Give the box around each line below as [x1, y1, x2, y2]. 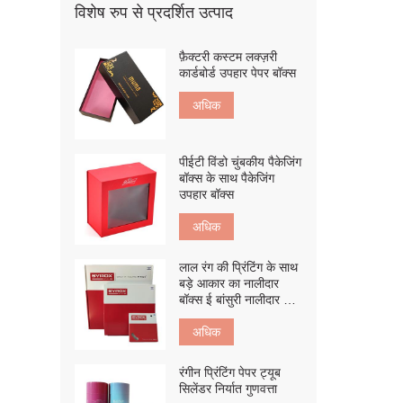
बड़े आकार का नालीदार [179, 275, 280, 291]
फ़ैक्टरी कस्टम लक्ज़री [179, 49, 278, 64]
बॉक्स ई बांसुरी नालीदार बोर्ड [179, 291, 301, 307]
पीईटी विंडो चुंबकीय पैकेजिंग [179, 154, 302, 169]
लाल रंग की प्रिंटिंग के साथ [179, 259, 299, 274]
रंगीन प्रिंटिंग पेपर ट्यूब [179, 364, 282, 380]
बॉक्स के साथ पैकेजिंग [179, 170, 275, 185]
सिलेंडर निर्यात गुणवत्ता [179, 381, 278, 396]
